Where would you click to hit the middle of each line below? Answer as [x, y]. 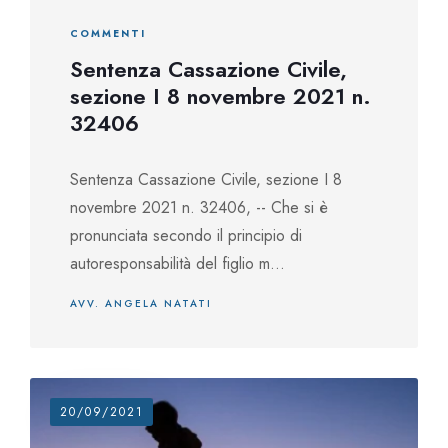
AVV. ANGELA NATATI [141, 303]
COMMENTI [108, 33]
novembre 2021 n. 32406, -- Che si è [199, 207]
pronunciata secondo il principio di [186, 235]
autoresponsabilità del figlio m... [177, 263]
